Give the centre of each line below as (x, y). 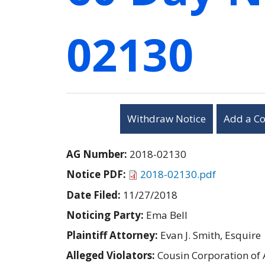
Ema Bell (167, 215)
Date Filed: (95, 195)
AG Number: (98, 154)
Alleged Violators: (112, 255)
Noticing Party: (106, 215)
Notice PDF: (97, 174)
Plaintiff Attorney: (113, 235)
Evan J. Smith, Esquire (211, 235)
